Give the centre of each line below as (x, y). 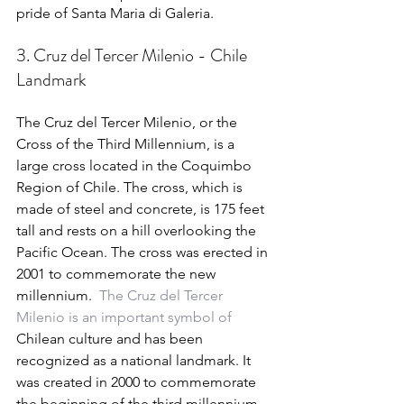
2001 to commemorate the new (118, 273)
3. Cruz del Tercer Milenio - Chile (133, 55)
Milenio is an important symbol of (126, 317)
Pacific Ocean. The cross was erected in (144, 252)
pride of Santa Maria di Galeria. (115, 13)
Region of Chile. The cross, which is (131, 187)
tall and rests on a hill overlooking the (138, 230)
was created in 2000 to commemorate (138, 381)
